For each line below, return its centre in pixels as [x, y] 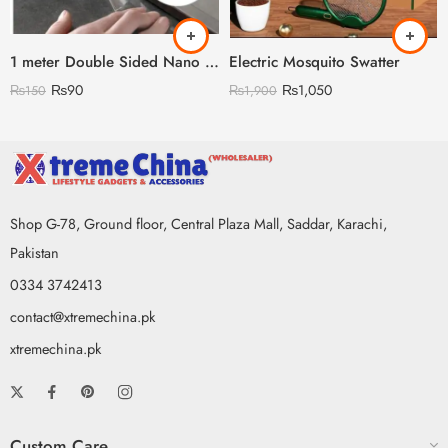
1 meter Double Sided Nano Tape [212, 61]
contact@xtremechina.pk [82, 317]
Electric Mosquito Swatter [314, 61]
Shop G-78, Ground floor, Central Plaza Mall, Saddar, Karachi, [198, 224]
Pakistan [34, 253]
